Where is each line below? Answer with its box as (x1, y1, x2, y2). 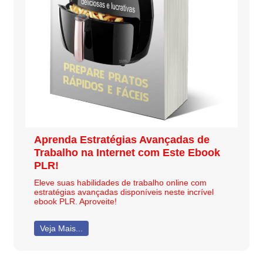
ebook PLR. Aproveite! (33, 196, 117, 206)
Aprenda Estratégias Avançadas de (33, 133, 210, 146)
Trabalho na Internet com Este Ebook (33, 146, 220, 159)
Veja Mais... (40, 223, 83, 233)
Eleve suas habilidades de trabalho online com (33, 177, 207, 187)
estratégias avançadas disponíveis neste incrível (33, 187, 214, 197)
